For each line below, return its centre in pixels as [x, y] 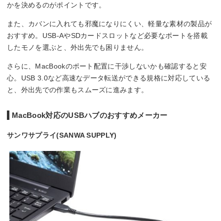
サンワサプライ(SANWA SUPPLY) [62, 135]
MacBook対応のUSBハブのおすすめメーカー [90, 115]
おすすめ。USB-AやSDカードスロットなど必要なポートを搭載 [107, 35]
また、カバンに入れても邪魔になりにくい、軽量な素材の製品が [110, 23]
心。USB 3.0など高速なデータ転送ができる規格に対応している [109, 78]
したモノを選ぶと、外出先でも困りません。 [78, 47]
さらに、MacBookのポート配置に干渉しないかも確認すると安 [107, 66]
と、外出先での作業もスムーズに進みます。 [78, 90]
